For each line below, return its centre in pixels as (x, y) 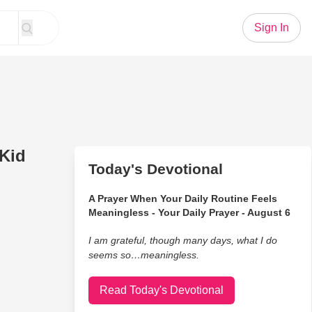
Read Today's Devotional (161, 290)
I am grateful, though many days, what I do (182, 240)
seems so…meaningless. (143, 255)
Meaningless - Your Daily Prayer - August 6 (189, 212)
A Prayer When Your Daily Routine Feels (182, 198)
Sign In (272, 28)
